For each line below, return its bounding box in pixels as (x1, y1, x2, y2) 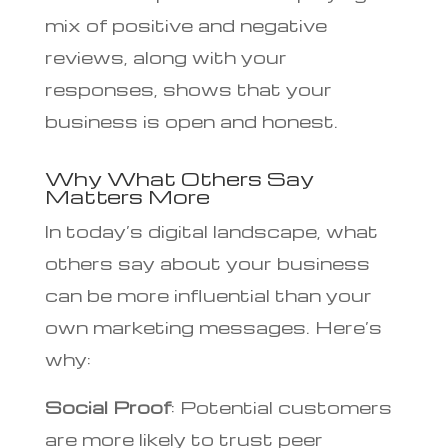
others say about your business (44, 250, 370, 274)
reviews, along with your (44, 44, 287, 68)
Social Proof (44, 394, 171, 418)
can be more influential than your (44, 282, 372, 306)
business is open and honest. (44, 108, 338, 132)
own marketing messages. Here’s (44, 314, 382, 338)
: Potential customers (170, 394, 392, 418)
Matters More (44, 182, 210, 209)
